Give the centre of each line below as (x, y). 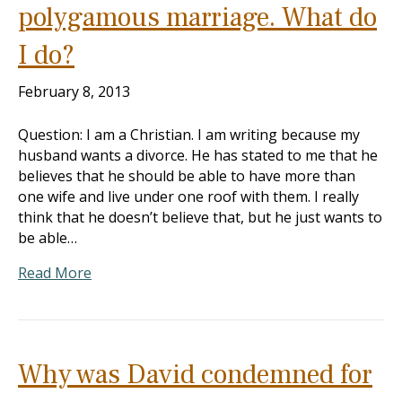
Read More (55, 273)
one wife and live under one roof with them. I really (188, 197)
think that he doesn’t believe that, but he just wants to (200, 217)
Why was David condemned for (195, 375)
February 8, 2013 (74, 92)
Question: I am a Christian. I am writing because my (189, 135)
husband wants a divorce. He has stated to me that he (198, 155)
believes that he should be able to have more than (187, 176)
